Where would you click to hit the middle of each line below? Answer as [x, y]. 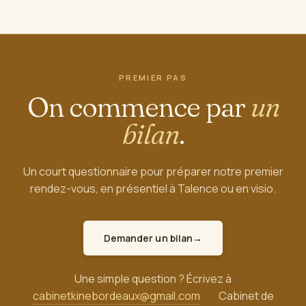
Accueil [22, 285]
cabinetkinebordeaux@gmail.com [116, 296]
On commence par [139, 107]
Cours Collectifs [165, 285]
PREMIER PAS [153, 78]
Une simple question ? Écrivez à [153, 279]
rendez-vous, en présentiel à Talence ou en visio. [153, 189]
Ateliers [256, 285]
